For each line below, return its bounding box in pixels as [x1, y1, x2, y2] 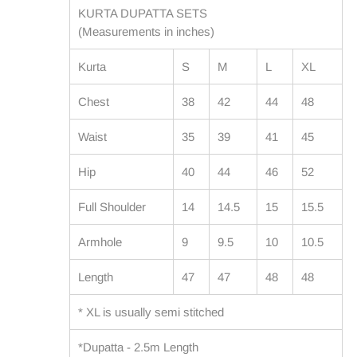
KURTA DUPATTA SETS [78, 6, 207, 20]
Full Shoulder [78, 199, 146, 214]
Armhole [78, 234, 122, 249]
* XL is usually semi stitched [78, 304, 224, 319]
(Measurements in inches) [78, 24, 214, 38]
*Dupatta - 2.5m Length [78, 339, 198, 354]
